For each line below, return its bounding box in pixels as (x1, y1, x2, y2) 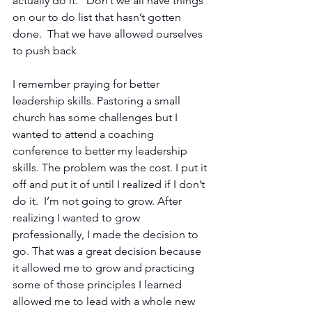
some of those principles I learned (13, 277, 185, 291)
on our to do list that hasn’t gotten (13, 10, 184, 24)
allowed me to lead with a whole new (13, 294, 198, 308)
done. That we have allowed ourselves (13, 26, 205, 40)
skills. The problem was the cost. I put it (13, 160, 210, 174)
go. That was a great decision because (13, 244, 204, 258)
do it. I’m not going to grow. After (13, 194, 185, 208)
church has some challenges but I (13, 110, 180, 124)
